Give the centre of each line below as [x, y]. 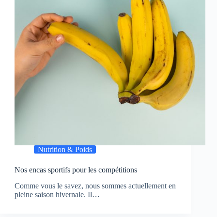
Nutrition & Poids [65, 150]
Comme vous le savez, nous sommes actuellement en [95, 186]
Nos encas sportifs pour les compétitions [76, 170]
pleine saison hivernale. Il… [57, 195]
